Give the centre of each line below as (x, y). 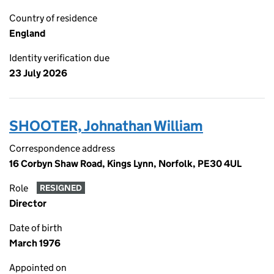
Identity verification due (59, 58)
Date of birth (36, 228)
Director (28, 203)
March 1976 (35, 243)
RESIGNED (61, 188)
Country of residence (53, 18)
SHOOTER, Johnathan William (106, 126)
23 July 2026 (38, 73)
